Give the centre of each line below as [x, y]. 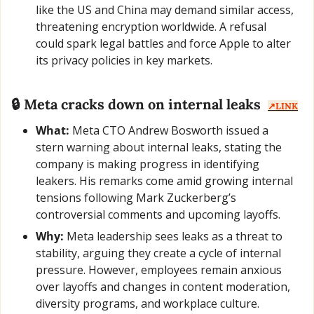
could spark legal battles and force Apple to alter [163, 43]
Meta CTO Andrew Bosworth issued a [169, 130]
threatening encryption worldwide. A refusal [151, 26]
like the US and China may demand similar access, [165, 9]
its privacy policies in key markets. [124, 60]
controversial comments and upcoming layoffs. [158, 214]
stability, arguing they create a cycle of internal [158, 253]
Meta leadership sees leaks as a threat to [173, 236]
